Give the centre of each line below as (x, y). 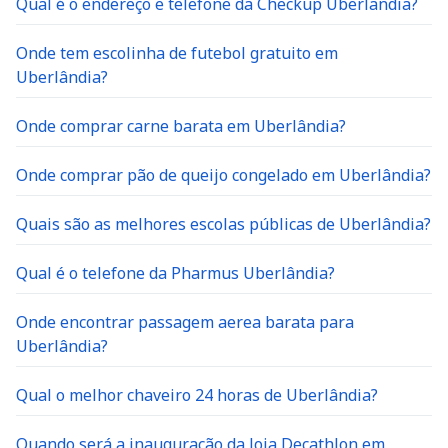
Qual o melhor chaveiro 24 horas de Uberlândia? (197, 395)
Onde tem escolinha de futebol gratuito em (177, 53)
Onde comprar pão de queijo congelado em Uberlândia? (223, 175)
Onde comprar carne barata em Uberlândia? (181, 126)
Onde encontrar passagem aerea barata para (185, 322)
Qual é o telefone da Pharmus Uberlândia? (175, 273)
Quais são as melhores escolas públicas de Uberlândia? (223, 224)
